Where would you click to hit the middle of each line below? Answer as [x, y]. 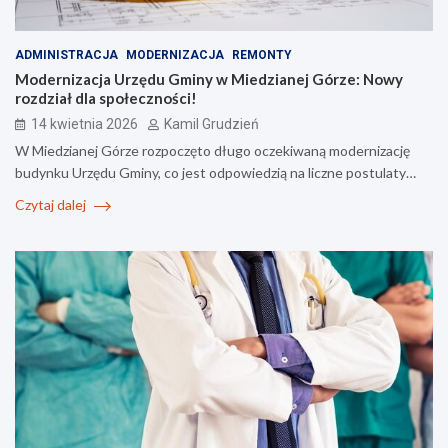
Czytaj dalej [52, 204]
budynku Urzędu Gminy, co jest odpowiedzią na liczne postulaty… [215, 172]
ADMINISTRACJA [66, 54]
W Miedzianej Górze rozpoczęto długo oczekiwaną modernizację [212, 150]
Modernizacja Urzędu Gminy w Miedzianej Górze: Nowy [209, 78]
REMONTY [262, 54]
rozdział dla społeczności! [106, 97]
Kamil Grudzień [211, 123]
